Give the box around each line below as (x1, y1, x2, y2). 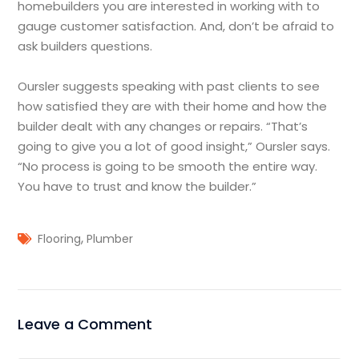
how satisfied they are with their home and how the (18, 98, 328, 115)
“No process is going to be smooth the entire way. (18, 158, 318, 175)
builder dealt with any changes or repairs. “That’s (18, 118, 309, 135)
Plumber (87, 231, 134, 248)
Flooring (38, 231, 82, 248)
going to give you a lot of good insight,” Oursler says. (18, 138, 331, 155)
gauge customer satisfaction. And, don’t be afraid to (18, 18, 335, 35)
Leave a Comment (18, 314, 152, 335)
